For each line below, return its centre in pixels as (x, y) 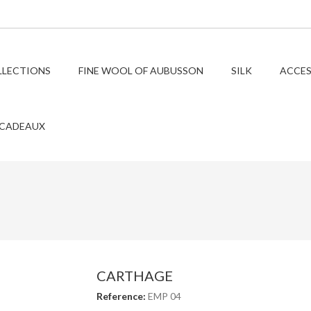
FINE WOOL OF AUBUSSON (141, 70)
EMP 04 (165, 296)
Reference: (121, 296)
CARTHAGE (135, 276)
